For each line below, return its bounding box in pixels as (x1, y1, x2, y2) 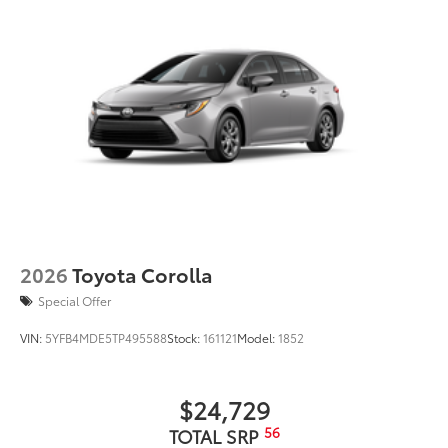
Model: (237, 329, 278, 347)
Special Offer (38, 292, 111, 310)
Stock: (167, 329, 203, 347)
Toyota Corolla (72, 260, 213, 289)
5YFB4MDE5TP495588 (45, 329, 167, 347)
